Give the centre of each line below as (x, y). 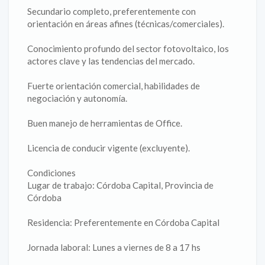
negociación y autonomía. (77, 98)
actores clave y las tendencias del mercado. (111, 61)
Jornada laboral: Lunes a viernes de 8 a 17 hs (114, 247)
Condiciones (51, 173)
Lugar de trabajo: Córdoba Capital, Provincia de (120, 185)
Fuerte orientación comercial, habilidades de (114, 86)
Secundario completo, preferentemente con (112, 11)
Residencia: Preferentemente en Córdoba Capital (123, 222)
